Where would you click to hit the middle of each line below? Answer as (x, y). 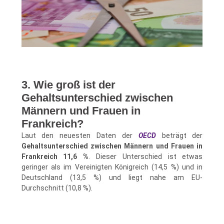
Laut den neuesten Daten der (80, 136)
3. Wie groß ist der (68, 85)
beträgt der (179, 136)
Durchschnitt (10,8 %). (57, 188)
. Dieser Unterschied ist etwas (146, 157)
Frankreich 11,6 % (55, 157)
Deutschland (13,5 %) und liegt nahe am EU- (112, 178)
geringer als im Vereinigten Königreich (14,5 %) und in (112, 167)
